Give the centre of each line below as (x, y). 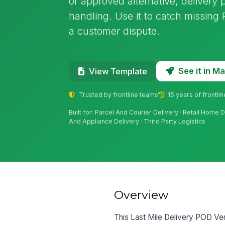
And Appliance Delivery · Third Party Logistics (137, 122)
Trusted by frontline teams (118, 94)
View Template (118, 71)
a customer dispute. (115, 31)
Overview (141, 195)
